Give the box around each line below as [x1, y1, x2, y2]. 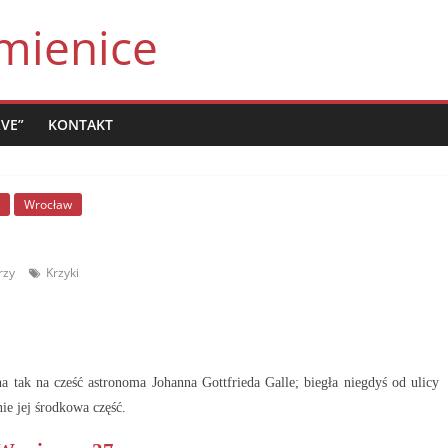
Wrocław [24, 196, 72, 213]
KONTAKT [48, 115, 113, 134]
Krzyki [46, 264, 79, 281]
